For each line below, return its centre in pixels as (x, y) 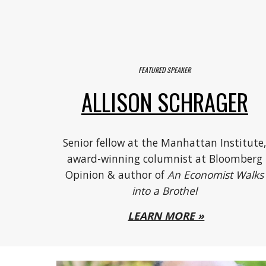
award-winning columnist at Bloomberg (164, 158)
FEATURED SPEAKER (165, 69)
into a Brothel (165, 190)
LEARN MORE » (166, 215)
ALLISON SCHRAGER (164, 102)
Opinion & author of (117, 174)
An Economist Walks (216, 174)
